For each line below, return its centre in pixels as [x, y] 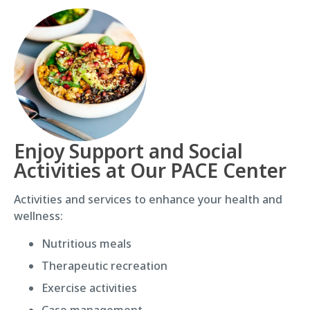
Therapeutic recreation [104, 265]
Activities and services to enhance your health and [148, 199]
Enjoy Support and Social [128, 151]
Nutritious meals [86, 243]
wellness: [38, 216]
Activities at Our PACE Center [150, 170]
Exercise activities [89, 288]
